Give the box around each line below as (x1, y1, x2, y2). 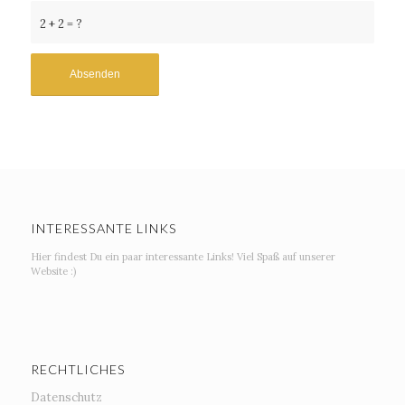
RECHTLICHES (30, 361, 126, 377)
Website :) (30, 265, 76, 278)
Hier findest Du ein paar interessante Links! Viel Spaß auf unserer (30, 250, 335, 264)
